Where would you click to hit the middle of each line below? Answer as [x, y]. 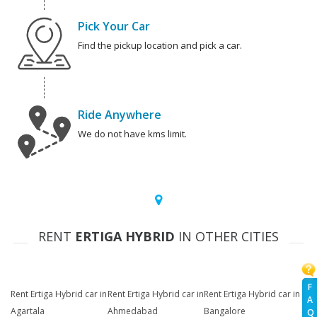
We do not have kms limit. [132, 134]
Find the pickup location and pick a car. [160, 46]
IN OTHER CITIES [227, 237]
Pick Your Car [114, 27]
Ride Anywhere [120, 115]
